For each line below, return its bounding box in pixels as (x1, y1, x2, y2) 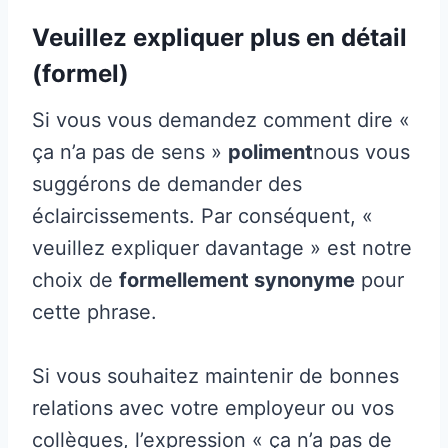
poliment (228, 139, 313, 164)
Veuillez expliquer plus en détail (32, 22, 407, 52)
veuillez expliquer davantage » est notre (32, 235, 412, 260)
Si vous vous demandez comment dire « (32, 107, 410, 132)
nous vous (313, 139, 410, 164)
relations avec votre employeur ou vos (32, 395, 394, 420)
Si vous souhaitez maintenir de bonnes (32, 363, 399, 388)
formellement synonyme (119, 267, 355, 292)
